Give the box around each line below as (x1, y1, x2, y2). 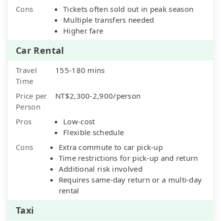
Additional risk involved (58, 163, 143, 174)
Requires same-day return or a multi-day (58, 174, 202, 184)
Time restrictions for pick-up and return (58, 152, 198, 163)
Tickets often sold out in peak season (63, 3, 194, 14)
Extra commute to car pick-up (58, 142, 163, 152)
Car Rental (16, 44, 64, 56)
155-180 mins (55, 65, 105, 75)
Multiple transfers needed (63, 14, 154, 25)
